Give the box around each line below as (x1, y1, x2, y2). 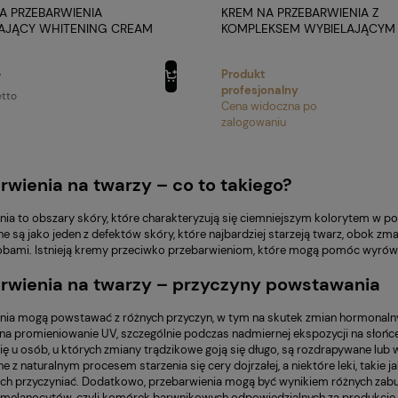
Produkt (221, 66, 265, 82)
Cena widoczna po (221, 98, 317, 114)
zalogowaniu (221, 114, 286, 130)
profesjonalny (221, 82, 298, 98)
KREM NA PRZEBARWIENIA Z (221, 4, 378, 20)
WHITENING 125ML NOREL (221, 36, 371, 52)
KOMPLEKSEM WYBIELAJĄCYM (221, 20, 395, 36)
